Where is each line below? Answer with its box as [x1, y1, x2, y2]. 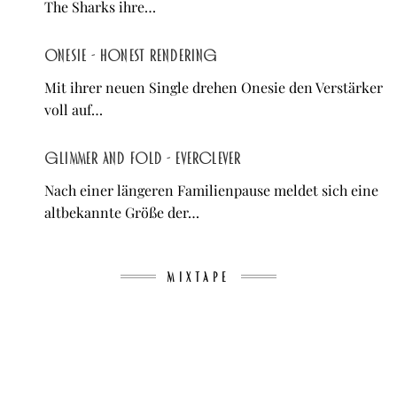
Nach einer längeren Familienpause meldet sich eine [44, 180, 378, 199]
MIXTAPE [167, 269, 230, 286]
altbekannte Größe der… [44, 202, 199, 222]
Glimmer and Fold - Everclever [44, 149, 241, 167]
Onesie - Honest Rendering [44, 46, 218, 65]
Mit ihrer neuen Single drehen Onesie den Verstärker [44, 77, 383, 97]
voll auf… [44, 99, 103, 119]
